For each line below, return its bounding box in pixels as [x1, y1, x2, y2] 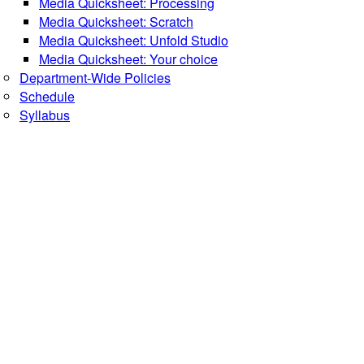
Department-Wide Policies [19, 67, 171, 87]
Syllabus [19, 105, 70, 124]
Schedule [19, 86, 75, 106]
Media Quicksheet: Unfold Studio [39, 30, 228, 50]
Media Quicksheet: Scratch [39, 11, 193, 31]
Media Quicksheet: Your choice [39, 49, 218, 68]
